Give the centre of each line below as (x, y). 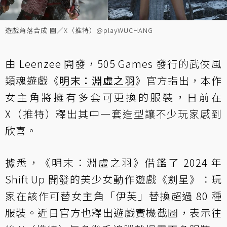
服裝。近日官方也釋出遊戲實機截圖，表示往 (113, 213)
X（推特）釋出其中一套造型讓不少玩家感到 (113, 114)
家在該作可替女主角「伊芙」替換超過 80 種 (113, 196)
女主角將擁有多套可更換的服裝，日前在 (113, 97)
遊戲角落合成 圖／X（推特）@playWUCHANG (79, 30)
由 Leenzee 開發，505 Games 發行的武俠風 (113, 64)
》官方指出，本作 (179, 80)
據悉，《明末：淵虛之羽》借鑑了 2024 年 (113, 162)
